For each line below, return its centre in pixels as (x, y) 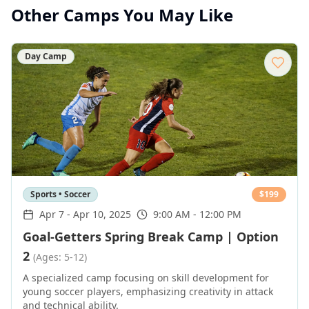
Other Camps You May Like (122, 15)
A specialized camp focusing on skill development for (146, 278)
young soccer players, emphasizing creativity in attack (148, 291)
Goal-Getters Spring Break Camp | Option (151, 237)
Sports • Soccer (60, 194)
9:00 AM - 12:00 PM (197, 214)
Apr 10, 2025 (102, 214)
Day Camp (46, 56)
